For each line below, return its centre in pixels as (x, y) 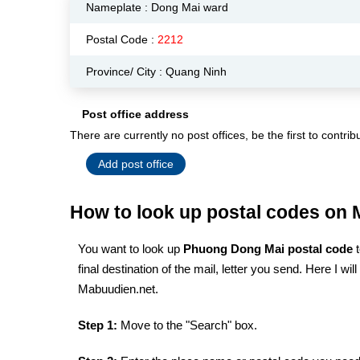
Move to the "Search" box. (187, 325)
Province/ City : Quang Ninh (156, 72)
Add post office (136, 164)
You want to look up (131, 249)
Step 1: (98, 325)
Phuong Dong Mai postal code (270, 249)
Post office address (135, 114)
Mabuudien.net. (118, 289)
